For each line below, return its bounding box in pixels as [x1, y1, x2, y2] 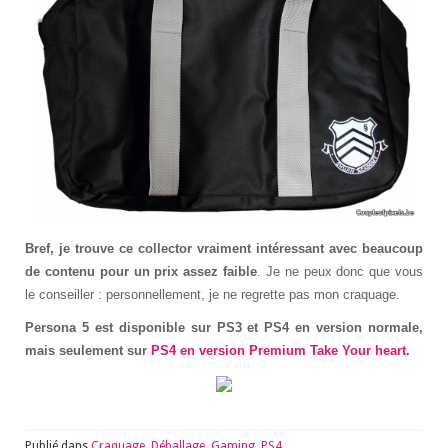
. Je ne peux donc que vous [257, 263, 423, 279]
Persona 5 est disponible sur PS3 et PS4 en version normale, [25, 319, 423, 335]
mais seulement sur [25, 342, 151, 358]
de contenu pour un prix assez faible [25, 263, 257, 279]
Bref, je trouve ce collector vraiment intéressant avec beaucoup [25, 240, 423, 256]
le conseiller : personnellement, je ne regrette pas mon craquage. [25, 286, 404, 302]
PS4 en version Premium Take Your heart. [151, 342, 410, 358]
